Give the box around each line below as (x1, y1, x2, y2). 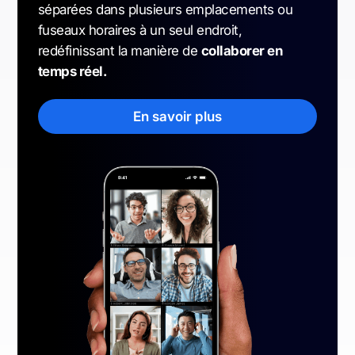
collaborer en (200, 43, 283, 59)
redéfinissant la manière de (38, 43, 201, 59)
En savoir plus (133, 109, 222, 125)
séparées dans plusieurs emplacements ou (38, 2, 293, 18)
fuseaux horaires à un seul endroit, (38, 22, 242, 39)
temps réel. (38, 63, 107, 80)
